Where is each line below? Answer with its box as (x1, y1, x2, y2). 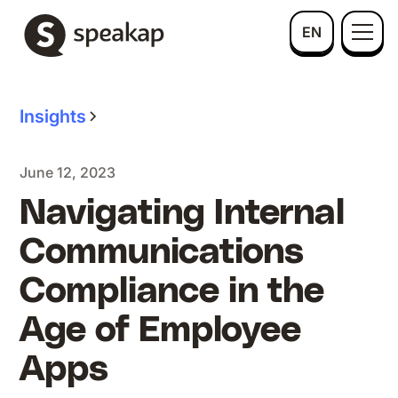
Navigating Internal (20, 195, 346, 231)
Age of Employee (20, 313, 302, 348)
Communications (20, 235, 305, 270)
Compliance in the (20, 274, 325, 309)
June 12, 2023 (20, 163, 116, 181)
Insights (20, 106, 87, 127)
